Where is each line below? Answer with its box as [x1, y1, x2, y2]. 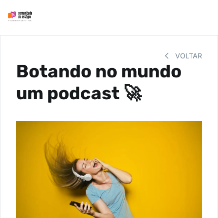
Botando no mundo [16, 61, 182, 82]
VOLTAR [173, 52, 202, 60]
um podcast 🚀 [16, 83, 141, 104]
